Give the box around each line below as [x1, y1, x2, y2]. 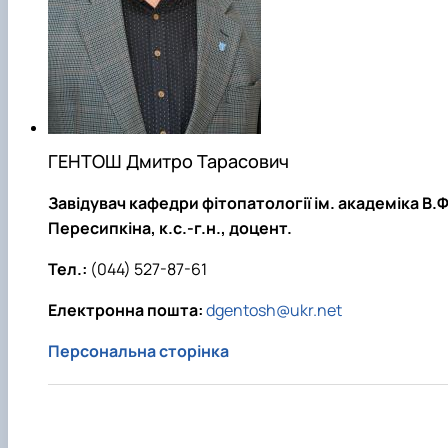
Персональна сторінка [48, 340, 229, 363]
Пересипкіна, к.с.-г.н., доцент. [48, 217, 292, 240]
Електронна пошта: [48, 299, 203, 322]
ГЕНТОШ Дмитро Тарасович [48, 149, 289, 174]
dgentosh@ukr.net [206, 299, 342, 322]
